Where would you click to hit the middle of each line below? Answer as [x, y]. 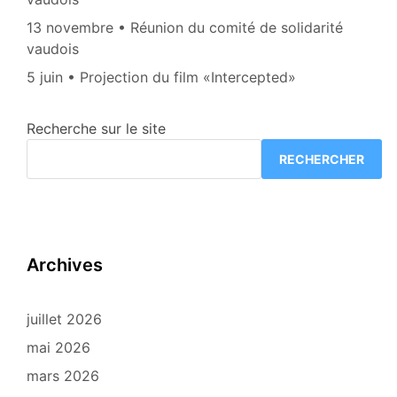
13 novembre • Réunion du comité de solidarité [185, 28]
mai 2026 [58, 348]
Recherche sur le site [96, 129]
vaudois [53, 49]
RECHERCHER [322, 159]
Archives [65, 265]
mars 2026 [63, 376]
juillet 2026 [64, 319]
